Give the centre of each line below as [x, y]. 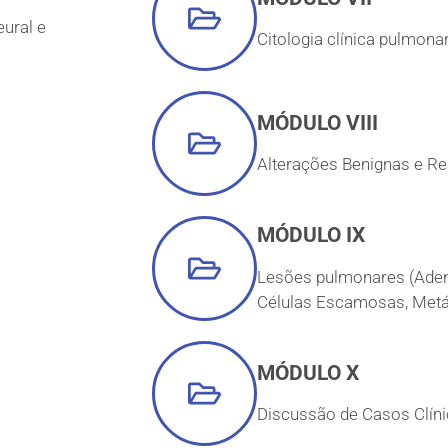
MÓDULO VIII [317, 122]
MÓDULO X [308, 372]
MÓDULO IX [311, 235]
